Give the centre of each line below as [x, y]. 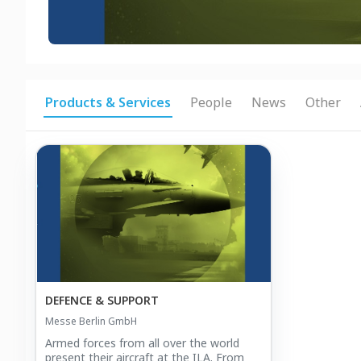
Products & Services [108, 102]
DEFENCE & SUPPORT [102, 300]
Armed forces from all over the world [142, 343]
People [211, 102]
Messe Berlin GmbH [91, 321]
